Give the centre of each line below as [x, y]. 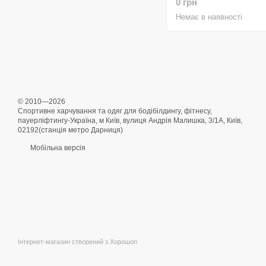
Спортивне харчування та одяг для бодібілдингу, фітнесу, [115, 111]
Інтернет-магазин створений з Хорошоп [77, 242]
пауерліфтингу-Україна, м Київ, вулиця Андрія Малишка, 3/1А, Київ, [130, 121]
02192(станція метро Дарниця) [70, 130]
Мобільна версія [57, 148]
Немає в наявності [209, 17]
